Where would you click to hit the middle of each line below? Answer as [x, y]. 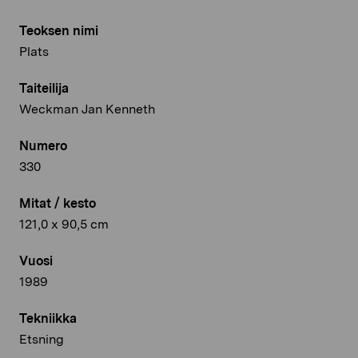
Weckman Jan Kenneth [87, 109]
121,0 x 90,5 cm [64, 224]
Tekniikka [48, 318]
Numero [43, 145]
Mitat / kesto [58, 203]
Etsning [42, 339]
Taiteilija [44, 88]
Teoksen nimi [59, 30]
